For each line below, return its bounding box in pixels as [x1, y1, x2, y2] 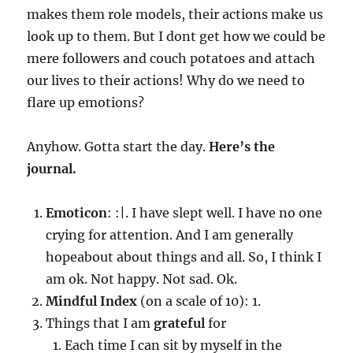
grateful [154, 315, 206, 331]
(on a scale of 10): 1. [137, 293, 262, 309]
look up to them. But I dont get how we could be [27, 28, 326, 44]
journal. [27, 161, 77, 176]
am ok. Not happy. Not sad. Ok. [46, 271, 238, 287]
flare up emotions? [27, 95, 145, 110]
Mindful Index [46, 293, 138, 309]
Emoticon [46, 205, 108, 221]
